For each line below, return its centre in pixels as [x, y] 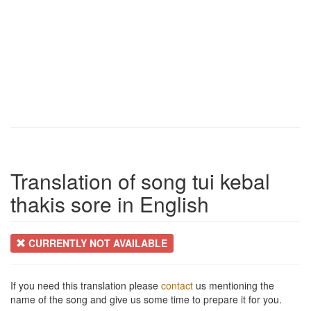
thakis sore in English [110, 203]
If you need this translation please [86, 285]
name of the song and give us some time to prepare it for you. [146, 299]
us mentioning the [234, 285]
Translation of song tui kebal [140, 180]
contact [177, 285]
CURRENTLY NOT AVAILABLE [97, 243]
